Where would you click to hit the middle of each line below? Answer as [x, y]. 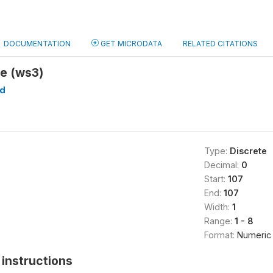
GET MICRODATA [130, 44]
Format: [220, 235]
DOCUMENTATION [37, 44]
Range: [219, 221]
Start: [216, 179]
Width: [218, 207]
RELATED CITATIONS [220, 44]
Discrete [248, 151]
